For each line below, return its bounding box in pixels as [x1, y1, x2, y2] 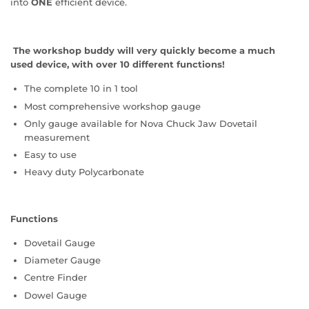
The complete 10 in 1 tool [24, 83, 138, 94]
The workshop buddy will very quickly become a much [13, 45, 275, 57]
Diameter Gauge [24, 255, 101, 266]
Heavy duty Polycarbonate [24, 166, 144, 178]
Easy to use [24, 148, 77, 160]
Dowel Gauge [24, 289, 87, 301]
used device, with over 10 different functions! [10, 59, 225, 70]
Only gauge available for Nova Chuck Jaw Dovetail [24, 117, 257, 129]
